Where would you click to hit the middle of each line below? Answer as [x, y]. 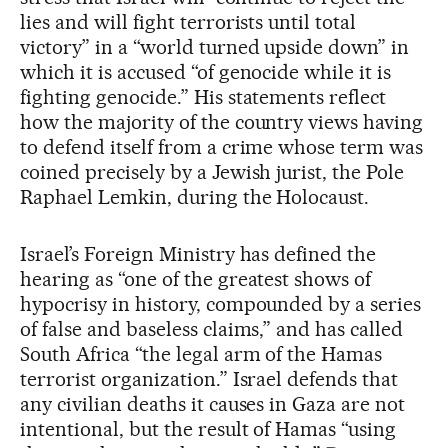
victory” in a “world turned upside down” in [215, 46]
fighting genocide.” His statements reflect [203, 96]
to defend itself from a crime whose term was [222, 146]
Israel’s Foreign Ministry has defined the [198, 253]
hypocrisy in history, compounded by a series [221, 303]
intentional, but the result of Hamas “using [208, 428]
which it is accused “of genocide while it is [206, 71]
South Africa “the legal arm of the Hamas [201, 353]
